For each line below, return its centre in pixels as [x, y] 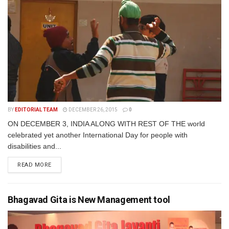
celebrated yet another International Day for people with [98, 135]
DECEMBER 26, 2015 [93, 110]
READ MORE [35, 165]
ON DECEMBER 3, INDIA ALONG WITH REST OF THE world [106, 124]
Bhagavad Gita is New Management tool [89, 200]
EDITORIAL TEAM [36, 110]
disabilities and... [35, 146]
